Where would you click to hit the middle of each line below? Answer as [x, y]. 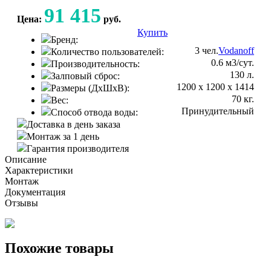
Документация [35, 192]
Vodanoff [236, 50]
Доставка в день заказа [73, 124]
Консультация [226, 32]
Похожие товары [59, 248]
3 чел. [207, 50]
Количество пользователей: [107, 51]
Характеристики [39, 170]
